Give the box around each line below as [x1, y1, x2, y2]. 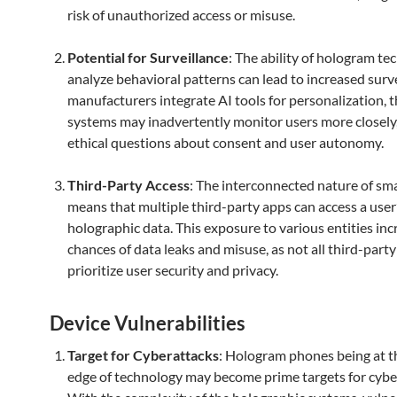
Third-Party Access [67, 176, 190, 193]
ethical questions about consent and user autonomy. [67, 134, 384, 151]
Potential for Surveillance [67, 49, 229, 66]
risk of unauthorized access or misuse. [67, 6, 295, 23]
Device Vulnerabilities [50, 311, 245, 335]
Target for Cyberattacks [67, 346, 219, 363]
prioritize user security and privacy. [67, 261, 278, 278]
